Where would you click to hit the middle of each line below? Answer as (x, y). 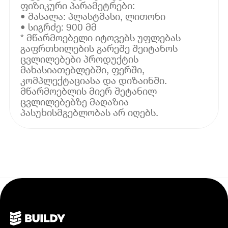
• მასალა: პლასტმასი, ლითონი (93, 16)
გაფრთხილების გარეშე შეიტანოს (99, 48)
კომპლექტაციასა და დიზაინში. (94, 80)
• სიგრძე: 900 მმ (59, 26)
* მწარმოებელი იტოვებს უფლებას (101, 37)
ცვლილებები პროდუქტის (80, 59)
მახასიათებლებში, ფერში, (83, 69)
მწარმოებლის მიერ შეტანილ (89, 91)
